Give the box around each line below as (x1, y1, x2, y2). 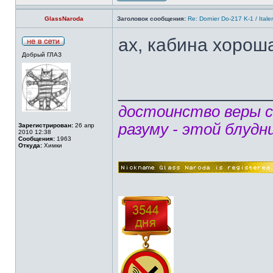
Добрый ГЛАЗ (22, 51, 62, 58)
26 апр (73, 122, 94, 129)
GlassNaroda (44, 15, 83, 22)
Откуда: (18, 142, 42, 149)
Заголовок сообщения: (117, 15, 186, 22)
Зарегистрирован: (18, 122, 73, 129)
